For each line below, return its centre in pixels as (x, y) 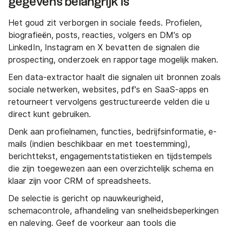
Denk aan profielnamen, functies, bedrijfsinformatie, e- (112, 131)
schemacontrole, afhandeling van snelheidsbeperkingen (113, 210)
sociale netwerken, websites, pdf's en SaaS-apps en (108, 89)
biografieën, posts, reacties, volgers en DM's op (100, 35)
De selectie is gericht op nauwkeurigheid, (86, 198)
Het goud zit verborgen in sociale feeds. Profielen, (105, 23)
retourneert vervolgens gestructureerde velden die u (109, 102)
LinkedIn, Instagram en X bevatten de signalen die (104, 47)
